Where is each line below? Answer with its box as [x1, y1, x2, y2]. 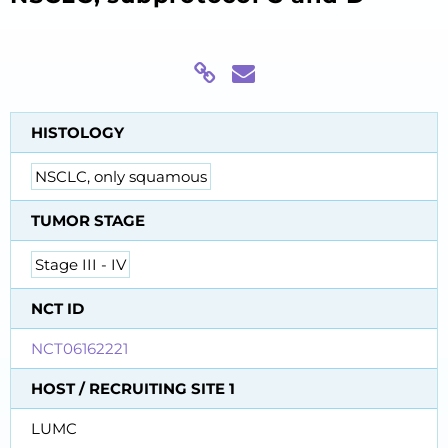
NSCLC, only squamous [35, 167, 207, 187]
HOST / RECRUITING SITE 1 [31, 379, 235, 399]
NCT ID [31, 299, 84, 319]
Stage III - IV [35, 255, 126, 275]
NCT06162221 [31, 339, 128, 359]
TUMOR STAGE [31, 211, 145, 231]
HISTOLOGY [31, 123, 124, 143]
